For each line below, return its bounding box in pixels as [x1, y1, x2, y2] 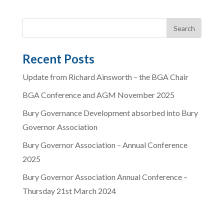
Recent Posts [22, 51, 94, 66]
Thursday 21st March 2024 [22, 186, 116, 196]
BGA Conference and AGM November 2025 [22, 90, 174, 100]
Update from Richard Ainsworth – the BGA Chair [22, 72, 188, 82]
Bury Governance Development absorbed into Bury [22, 108, 198, 118]
